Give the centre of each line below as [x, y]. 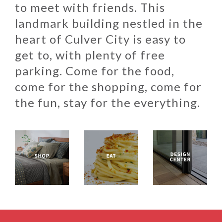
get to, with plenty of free [90, 55]
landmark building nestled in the [109, 23]
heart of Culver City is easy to [100, 39]
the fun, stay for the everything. [108, 103]
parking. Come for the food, [95, 71]
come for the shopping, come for [108, 87]
